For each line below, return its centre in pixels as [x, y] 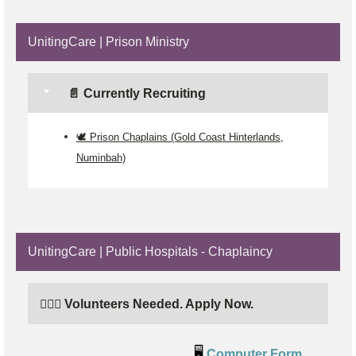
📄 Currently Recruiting [135, 93]
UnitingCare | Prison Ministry [108, 41]
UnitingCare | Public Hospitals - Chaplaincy [150, 251]
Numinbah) [101, 157]
